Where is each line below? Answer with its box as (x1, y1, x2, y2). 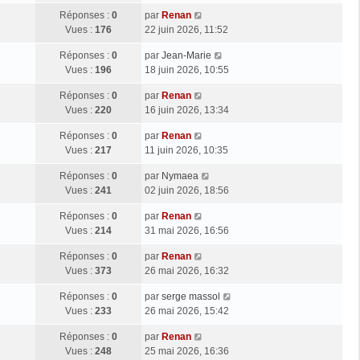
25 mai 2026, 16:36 (145, 345, 229, 357)
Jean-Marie (162, 49, 211, 61)
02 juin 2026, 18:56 (145, 184, 229, 196)
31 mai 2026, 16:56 (145, 224, 229, 236)
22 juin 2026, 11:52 (145, 23, 228, 35)
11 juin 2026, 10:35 (145, 144, 228, 156)
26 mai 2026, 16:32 (145, 264, 229, 276)
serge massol (162, 290, 220, 302)
